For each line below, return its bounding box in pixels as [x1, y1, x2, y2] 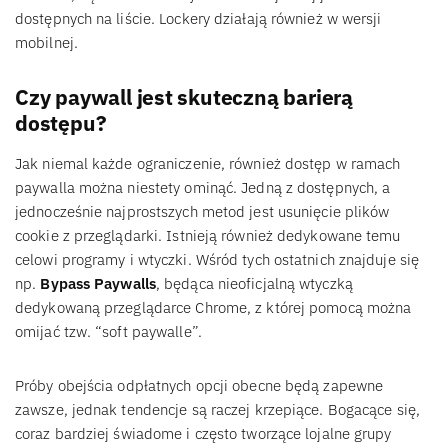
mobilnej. [15, 32, 82, 52]
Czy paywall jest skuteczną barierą [15, 83, 353, 111]
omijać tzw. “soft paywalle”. [15, 321, 202, 341]
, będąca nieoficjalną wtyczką [155, 273, 353, 293]
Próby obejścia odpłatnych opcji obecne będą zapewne [15, 375, 384, 395]
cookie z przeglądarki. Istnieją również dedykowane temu [15, 225, 401, 245]
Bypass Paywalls [40, 273, 156, 293]
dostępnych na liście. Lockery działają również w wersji [15, 8, 382, 28]
